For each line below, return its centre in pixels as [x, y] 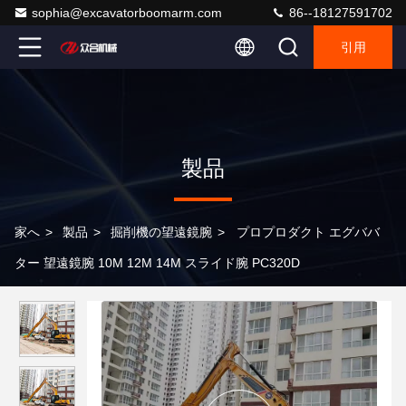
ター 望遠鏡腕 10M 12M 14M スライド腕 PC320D [157, 263]
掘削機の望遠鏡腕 [161, 232]
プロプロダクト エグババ [308, 232]
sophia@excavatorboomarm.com [127, 13]
